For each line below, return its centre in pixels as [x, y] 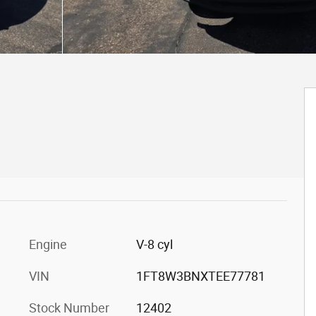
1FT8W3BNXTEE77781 [200, 276]
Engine [48, 244]
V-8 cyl [154, 244]
